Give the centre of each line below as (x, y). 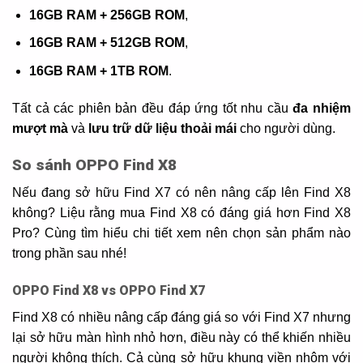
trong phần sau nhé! (69, 254)
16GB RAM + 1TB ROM (98, 71)
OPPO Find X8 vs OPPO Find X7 (109, 291)
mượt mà (40, 128)
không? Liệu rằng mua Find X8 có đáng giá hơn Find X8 (181, 213)
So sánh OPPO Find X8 (94, 164)
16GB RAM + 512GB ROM (107, 43)
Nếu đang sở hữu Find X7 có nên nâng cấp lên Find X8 (181, 193)
